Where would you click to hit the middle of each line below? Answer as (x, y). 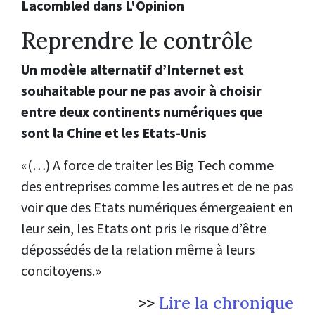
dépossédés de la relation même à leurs (138, 250)
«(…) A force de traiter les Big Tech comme (147, 165)
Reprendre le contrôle (137, 40)
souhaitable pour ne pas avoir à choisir (141, 91)
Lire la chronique (226, 303)
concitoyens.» (61, 271)
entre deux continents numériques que (142, 112)
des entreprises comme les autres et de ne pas (157, 186)
